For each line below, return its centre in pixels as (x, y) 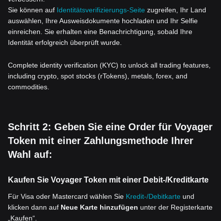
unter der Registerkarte (175, 207)
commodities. (29, 87)
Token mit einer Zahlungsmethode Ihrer (101, 141)
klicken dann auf (34, 207)
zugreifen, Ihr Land (176, 10)
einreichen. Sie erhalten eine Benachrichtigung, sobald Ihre (100, 32)
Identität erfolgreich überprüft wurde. (65, 42)
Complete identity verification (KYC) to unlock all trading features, (109, 65)
